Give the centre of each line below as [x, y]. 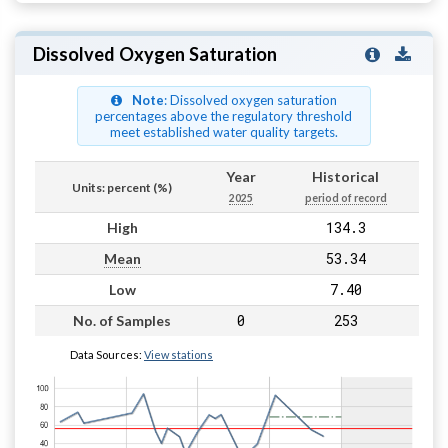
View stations [178, 354]
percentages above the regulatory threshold [224, 115]
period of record [345, 197]
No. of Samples [122, 320]
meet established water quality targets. [223, 131]
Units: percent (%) [122, 187]
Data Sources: [107, 354]
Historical [345, 176]
